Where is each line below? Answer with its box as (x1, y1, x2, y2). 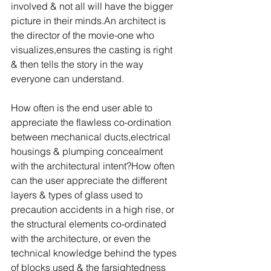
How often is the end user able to (11, 102, 155, 114)
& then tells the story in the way (11, 58, 146, 70)
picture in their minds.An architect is (11, 15, 168, 27)
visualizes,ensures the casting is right (11, 44, 175, 56)
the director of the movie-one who (11, 29, 157, 41)
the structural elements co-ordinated (11, 218, 169, 230)
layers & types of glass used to (11, 189, 145, 201)
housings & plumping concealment (11, 145, 165, 157)
